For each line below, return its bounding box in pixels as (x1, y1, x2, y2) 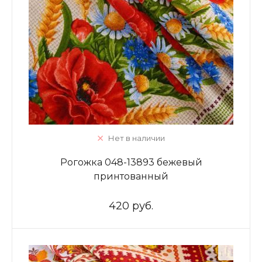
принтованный (94, 171, 168, 182)
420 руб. (109, 199, 153, 212)
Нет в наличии (108, 133, 165, 143)
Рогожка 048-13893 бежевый (60, 157, 202, 168)
